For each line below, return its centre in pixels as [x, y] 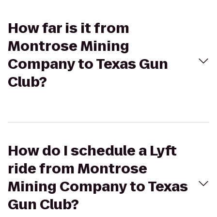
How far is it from [69, 28]
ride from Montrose [77, 169]
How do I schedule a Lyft [92, 151]
